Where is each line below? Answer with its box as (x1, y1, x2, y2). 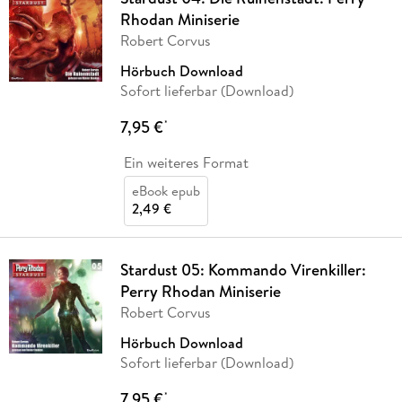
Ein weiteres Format (123, 153, 249, 173)
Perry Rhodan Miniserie (119, 280, 281, 303)
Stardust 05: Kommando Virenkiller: (119, 258, 366, 282)
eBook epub (131, 181, 200, 201)
